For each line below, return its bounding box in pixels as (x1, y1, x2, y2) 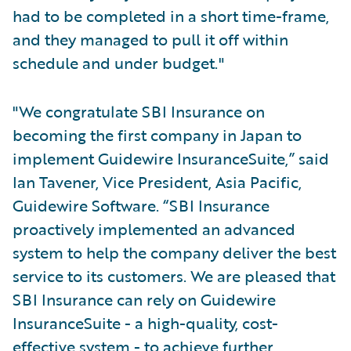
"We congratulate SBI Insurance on (13, 100, 265, 123)
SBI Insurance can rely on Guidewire (13, 288, 276, 311)
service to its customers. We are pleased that (13, 264, 335, 288)
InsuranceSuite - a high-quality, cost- (13, 311, 278, 335)
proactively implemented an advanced (13, 217, 295, 241)
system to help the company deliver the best (13, 241, 336, 264)
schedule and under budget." (13, 51, 224, 74)
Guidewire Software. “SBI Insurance (13, 194, 270, 217)
